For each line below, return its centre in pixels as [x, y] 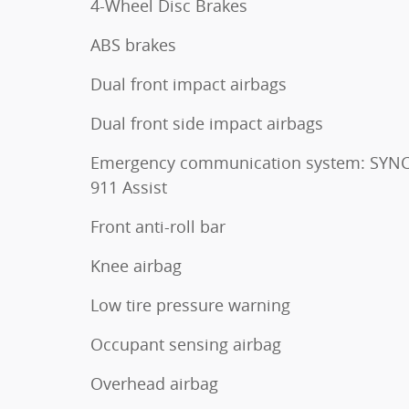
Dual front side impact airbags [207, 124]
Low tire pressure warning [190, 305]
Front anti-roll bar [158, 227]
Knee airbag [136, 266]
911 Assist [129, 188]
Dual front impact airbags [189, 84]
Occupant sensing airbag [186, 345]
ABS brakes [133, 45]
